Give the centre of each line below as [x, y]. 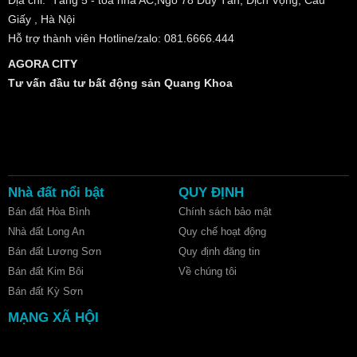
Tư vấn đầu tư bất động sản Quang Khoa [120, 82]
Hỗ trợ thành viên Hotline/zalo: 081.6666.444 [123, 38]
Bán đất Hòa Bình [49, 211]
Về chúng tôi [208, 271]
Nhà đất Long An [46, 231]
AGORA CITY [43, 63]
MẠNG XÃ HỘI [53, 317]
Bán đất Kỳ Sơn [45, 291]
